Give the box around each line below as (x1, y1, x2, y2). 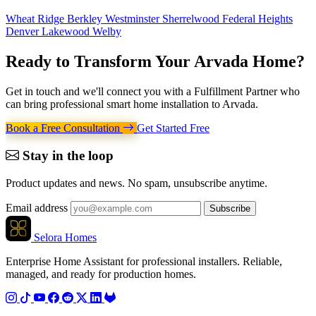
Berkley (67, 13, 105, 25)
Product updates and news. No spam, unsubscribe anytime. (6, 176, 267, 189)
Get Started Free (137, 122, 209, 135)
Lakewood (42, 25, 92, 38)
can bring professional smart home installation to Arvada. (6, 98, 258, 111)
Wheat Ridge (6, 13, 67, 25)
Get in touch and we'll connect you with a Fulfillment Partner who (6, 85, 300, 98)
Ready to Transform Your (6, 52, 194, 71)
